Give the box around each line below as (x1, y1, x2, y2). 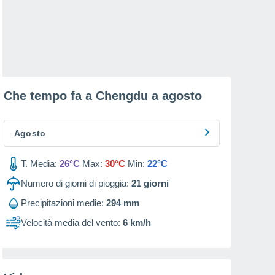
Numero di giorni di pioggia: (21, 178, 129, 188)
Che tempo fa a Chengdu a (4, 89, 162, 103)
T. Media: (21, 158, 57, 169)
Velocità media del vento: (21, 217, 120, 228)
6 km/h (123, 217, 151, 228)
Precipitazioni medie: (21, 198, 104, 208)
